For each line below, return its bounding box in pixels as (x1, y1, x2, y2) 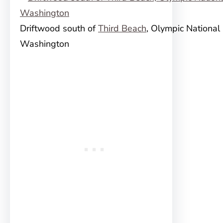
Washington (20, 38, 69, 50)
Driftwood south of (20, 22, 98, 35)
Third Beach (98, 22, 146, 35)
